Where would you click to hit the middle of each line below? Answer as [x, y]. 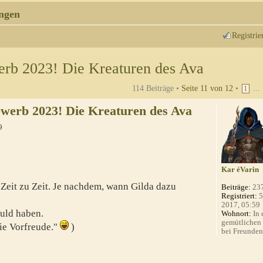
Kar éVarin [240, 170]
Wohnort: [237, 214]
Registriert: [240, 196]
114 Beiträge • [157, 88]
